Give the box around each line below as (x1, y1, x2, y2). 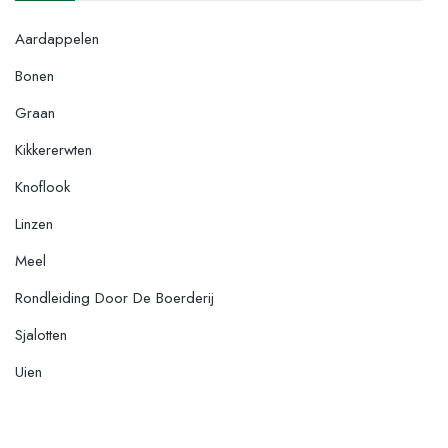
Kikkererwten (15, 138, 92, 161)
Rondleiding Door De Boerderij (15, 286, 214, 309)
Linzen (15, 212, 53, 235)
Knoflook (15, 175, 70, 198)
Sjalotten (15, 323, 67, 346)
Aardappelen (15, 27, 99, 50)
